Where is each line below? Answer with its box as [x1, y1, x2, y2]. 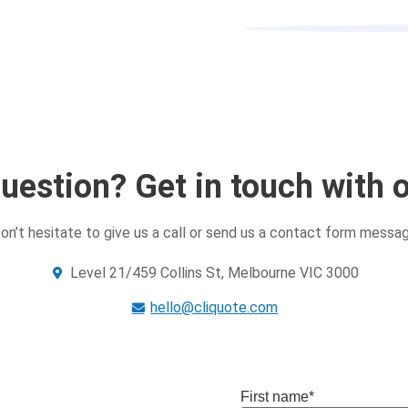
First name [240, 388, 309, 404]
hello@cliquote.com [150, 298, 279, 316]
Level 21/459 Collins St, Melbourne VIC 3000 [69, 263, 359, 281]
